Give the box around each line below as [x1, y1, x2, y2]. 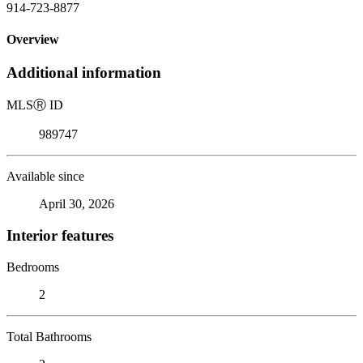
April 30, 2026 [39, 197, 114, 211]
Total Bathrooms [6, 329, 92, 344]
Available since [6, 169, 84, 184]
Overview [6, 32, 59, 47]
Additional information [6, 64, 161, 82]
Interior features [6, 226, 113, 244]
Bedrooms [6, 259, 59, 274]
